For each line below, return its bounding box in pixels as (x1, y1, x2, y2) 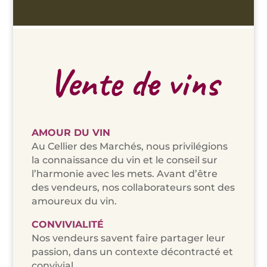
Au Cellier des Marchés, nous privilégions (31, 141, 228, 152)
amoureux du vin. (31, 195, 117, 207)
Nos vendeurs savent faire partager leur (31, 232, 225, 244)
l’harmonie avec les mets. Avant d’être (31, 168, 218, 179)
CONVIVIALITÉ (31, 219, 104, 230)
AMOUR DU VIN (31, 127, 110, 138)
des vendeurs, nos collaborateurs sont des (31, 182, 235, 193)
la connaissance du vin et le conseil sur (31, 154, 218, 166)
